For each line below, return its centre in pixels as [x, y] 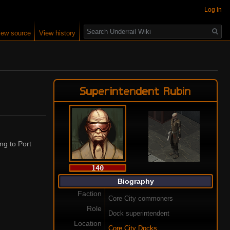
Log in [213, 10]
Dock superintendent [139, 214]
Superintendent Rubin [136, 90]
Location [88, 224]
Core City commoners [141, 199]
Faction [90, 194]
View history [57, 33]
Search [100, 26]
